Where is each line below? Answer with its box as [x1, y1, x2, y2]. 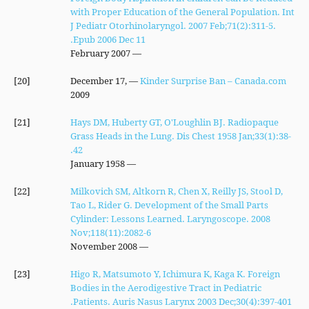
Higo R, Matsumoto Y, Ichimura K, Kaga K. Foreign [70, 268, 280, 280]
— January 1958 [124, 157, 136, 170]
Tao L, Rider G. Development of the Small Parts [70, 199, 268, 211]
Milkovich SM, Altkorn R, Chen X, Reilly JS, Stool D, [70, 185, 283, 197]
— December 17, [70, 74, 127, 87]
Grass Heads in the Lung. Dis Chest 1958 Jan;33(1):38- [70, 130, 291, 142]
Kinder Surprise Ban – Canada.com [139, 74, 286, 87]
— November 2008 [137, 240, 148, 252]
